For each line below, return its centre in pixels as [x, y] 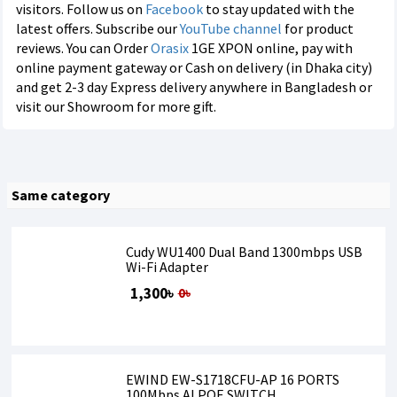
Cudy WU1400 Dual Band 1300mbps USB [244, 252]
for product [318, 28]
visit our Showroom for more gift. [116, 106]
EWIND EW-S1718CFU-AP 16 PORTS [232, 379]
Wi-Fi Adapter [167, 267]
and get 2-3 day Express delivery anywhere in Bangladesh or [194, 87]
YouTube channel [231, 28]
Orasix [170, 48]
